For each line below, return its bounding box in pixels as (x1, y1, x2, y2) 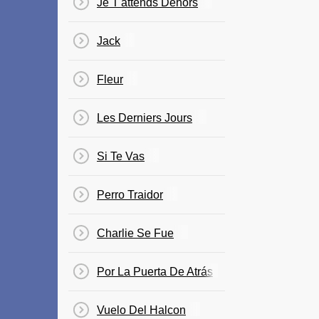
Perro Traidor (97, 189, 163, 201)
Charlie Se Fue (97, 227, 174, 239)
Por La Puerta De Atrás (97, 266, 213, 278)
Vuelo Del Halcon (97, 304, 186, 316)
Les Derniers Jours (97, 112, 192, 124)
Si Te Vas (97, 150, 145, 162)
